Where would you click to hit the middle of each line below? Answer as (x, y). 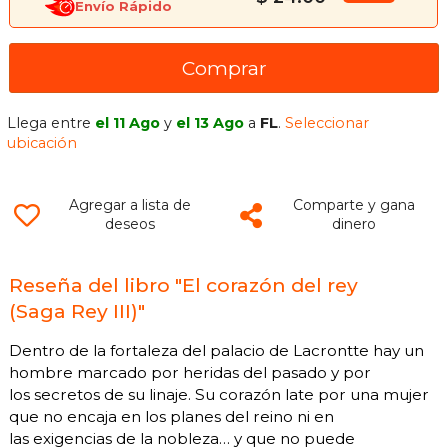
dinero (353, 224)
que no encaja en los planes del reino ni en (171, 417)
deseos (129, 224)
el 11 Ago (128, 123)
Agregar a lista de (129, 205)
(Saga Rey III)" (77, 311)
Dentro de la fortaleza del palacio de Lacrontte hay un (216, 351)
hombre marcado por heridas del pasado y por (190, 373)
